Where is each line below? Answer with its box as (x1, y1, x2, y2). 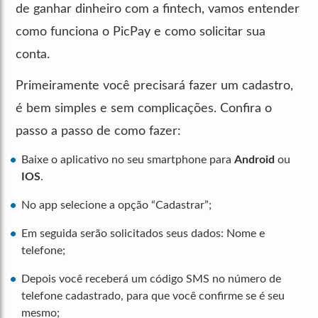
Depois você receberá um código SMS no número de (21, 273, 281, 285)
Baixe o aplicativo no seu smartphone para (21, 153, 234, 165)
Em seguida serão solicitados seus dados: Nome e (21, 227, 265, 239)
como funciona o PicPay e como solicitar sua (16, 25, 265, 38)
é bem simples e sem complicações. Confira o (16, 102, 272, 115)
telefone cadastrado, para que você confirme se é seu (21, 290, 285, 302)
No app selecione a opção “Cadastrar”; (21, 199, 212, 211)
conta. (16, 48, 50, 61)
